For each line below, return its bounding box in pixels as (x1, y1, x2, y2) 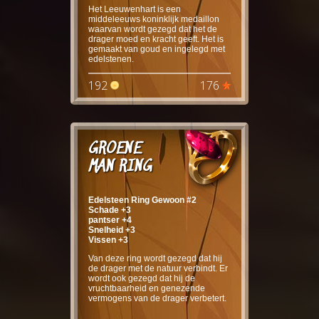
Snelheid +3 (88, 224, 135, 235)
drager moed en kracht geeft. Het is (88, 33, 224, 44)
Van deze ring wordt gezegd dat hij (88, 253, 222, 263)
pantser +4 (88, 214, 132, 225)
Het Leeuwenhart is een (88, 4, 181, 14)
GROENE (88, 140, 142, 158)
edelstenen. (88, 53, 134, 64)
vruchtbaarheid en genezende (88, 283, 205, 293)
